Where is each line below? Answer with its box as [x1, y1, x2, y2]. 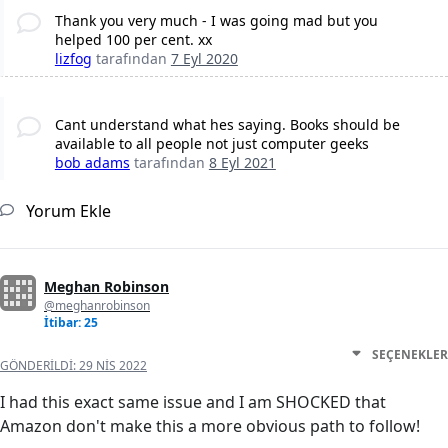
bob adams [54, 153, 130, 173]
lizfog [54, 49, 92, 69]
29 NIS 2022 [79, 357, 147, 375]
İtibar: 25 [44, 314, 98, 332]
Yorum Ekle [22, 200, 111, 223]
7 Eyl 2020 [170, 49, 238, 69]
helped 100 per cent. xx [54, 30, 212, 50]
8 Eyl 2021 [208, 153, 276, 173]
